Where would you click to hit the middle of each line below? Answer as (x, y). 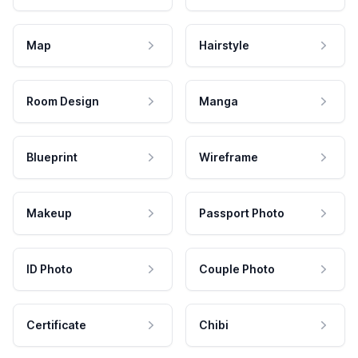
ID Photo (50, 268)
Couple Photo (237, 268)
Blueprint (52, 157)
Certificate (56, 324)
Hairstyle (224, 45)
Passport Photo (242, 213)
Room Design (63, 101)
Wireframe (229, 157)
